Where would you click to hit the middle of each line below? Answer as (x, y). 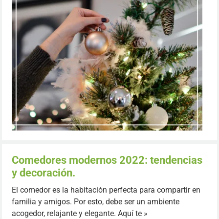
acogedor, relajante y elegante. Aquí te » (80, 213)
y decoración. (44, 173)
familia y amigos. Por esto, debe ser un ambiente (96, 202)
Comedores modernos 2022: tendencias (107, 160)
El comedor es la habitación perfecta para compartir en (106, 190)
